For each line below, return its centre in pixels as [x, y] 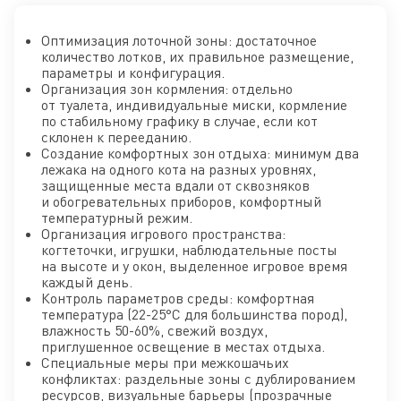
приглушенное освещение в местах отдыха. [183, 346]
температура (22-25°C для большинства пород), [194, 314]
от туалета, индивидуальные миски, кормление [194, 104]
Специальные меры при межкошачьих [165, 362]
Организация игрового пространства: [163, 233]
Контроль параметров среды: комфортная [178, 298]
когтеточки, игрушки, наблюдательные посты [189, 249]
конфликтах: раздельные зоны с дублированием [198, 378]
